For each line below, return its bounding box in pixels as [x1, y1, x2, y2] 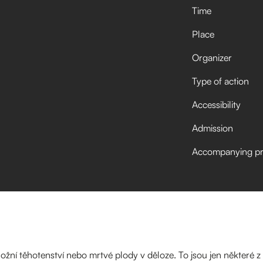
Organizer [191, 52, 232, 63]
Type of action [191, 75, 249, 87]
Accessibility [191, 99, 241, 110]
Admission [191, 122, 233, 134]
